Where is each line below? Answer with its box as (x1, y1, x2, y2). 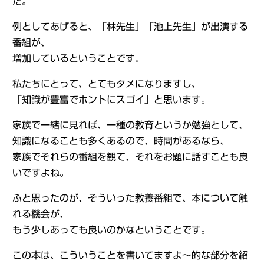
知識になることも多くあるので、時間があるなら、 (12, 136, 229, 146)
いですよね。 (12, 168, 69, 177)
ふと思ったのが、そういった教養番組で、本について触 (12, 193, 248, 203)
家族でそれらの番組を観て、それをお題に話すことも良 (12, 152, 248, 161)
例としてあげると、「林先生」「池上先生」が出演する (12, 22, 248, 31)
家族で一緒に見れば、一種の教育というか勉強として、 (12, 120, 248, 130)
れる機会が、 (12, 209, 69, 219)
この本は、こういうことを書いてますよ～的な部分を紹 (12, 250, 248, 260)
